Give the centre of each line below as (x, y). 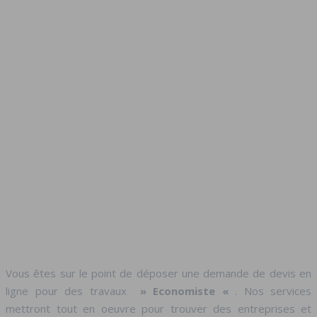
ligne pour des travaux (69, 290)
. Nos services (273, 290)
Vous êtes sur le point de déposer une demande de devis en (158, 273)
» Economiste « (184, 290)
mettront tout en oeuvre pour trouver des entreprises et (158, 308)
